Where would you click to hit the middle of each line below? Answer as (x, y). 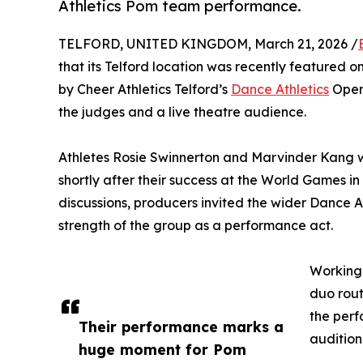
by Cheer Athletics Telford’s (145, 90)
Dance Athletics (280, 90)
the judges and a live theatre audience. (182, 112)
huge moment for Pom (162, 350)
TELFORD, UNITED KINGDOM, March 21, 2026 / (208, 44)
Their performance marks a (181, 327)
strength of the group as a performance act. (196, 226)
